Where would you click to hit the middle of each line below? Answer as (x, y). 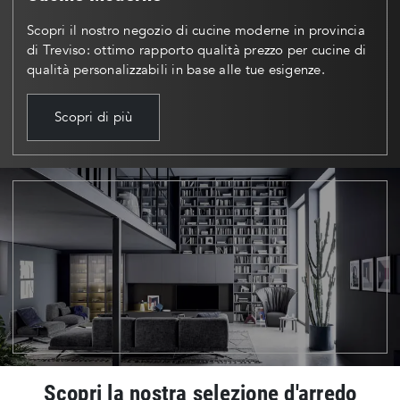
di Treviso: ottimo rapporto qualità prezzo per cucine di (196, 50)
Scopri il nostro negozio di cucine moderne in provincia (196, 31)
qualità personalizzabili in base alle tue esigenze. (176, 70)
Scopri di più (94, 117)
